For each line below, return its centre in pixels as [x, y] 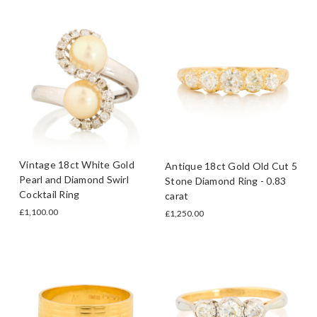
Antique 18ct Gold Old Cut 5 [231, 166]
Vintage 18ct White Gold [77, 165]
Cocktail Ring [50, 195]
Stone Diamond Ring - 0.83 [226, 180]
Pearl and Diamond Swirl [74, 180]
